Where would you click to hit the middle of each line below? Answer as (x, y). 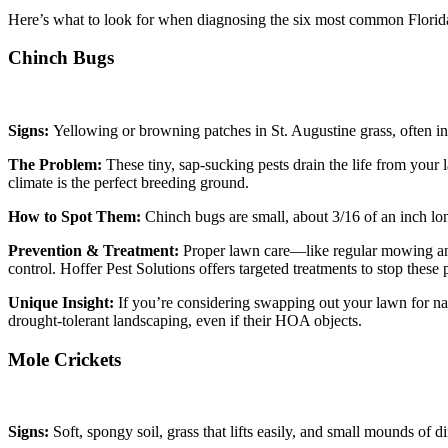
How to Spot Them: (76, 216)
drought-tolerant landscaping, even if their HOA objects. (185, 320)
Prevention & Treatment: (95, 250)
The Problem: (57, 164)
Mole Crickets (64, 359)
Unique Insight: (61, 302)
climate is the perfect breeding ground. (128, 182)
